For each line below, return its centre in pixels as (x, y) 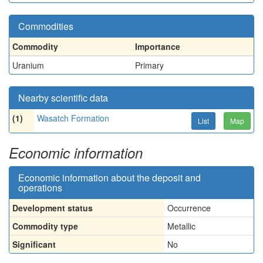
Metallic (181, 226)
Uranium (28, 65)
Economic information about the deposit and (109, 178)
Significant (34, 244)
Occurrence (189, 208)
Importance (158, 46)
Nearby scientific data (63, 98)
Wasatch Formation (73, 118)
